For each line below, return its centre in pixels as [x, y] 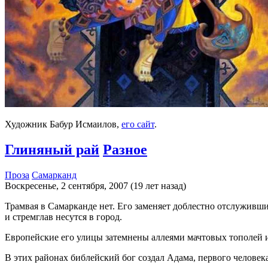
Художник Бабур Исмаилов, [63, 124]
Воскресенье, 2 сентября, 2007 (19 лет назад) [95, 185]
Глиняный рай [52, 149]
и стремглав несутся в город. [63, 217]
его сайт [138, 124]
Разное [125, 149]
